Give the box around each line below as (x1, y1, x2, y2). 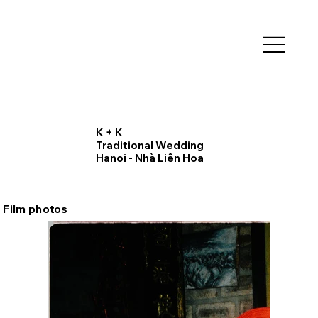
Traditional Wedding (95, 138, 204, 153)
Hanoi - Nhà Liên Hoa (95, 151, 204, 165)
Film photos (2, 202, 68, 216)
